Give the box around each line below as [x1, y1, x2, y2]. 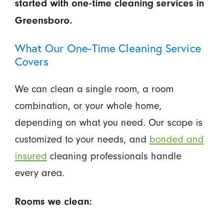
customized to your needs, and [14, 133, 149, 145]
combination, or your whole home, [14, 99, 162, 111]
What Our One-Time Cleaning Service [14, 40, 201, 55]
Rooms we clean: [14, 196, 92, 208]
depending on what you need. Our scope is [14, 116, 203, 128]
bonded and [149, 133, 204, 145]
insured [14, 149, 47, 162]
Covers [14, 53, 49, 69]
